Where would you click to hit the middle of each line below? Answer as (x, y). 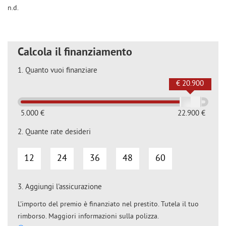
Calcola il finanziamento (75, 53)
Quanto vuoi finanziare (61, 71)
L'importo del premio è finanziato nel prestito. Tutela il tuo (108, 205)
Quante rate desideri (58, 133)
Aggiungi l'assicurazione (64, 188)
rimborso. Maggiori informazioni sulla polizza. (88, 217)
